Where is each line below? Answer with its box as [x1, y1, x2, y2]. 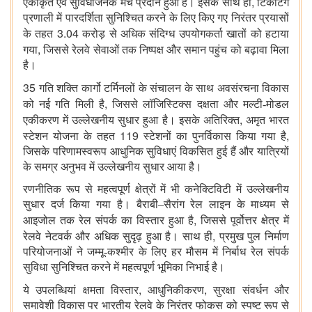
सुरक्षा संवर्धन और [213, 284, 290, 297]
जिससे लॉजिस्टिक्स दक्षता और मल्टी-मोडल [112, 98, 290, 111]
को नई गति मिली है [23, 98, 104, 111]
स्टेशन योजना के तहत [23, 130, 120, 143]
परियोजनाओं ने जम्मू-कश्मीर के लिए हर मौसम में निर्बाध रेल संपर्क [23, 246, 289, 258]
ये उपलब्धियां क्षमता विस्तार [23, 284, 139, 297]
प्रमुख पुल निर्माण [219, 231, 290, 243]
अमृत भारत [245, 114, 290, 127]
